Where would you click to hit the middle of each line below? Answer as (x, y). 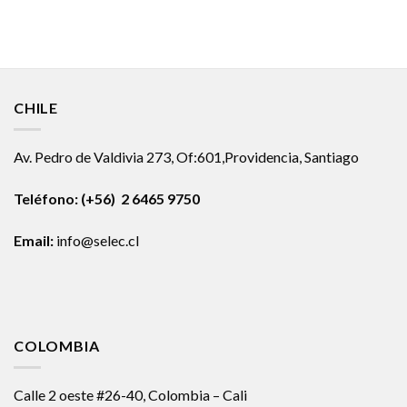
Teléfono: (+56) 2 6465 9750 (107, 199)
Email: (34, 241)
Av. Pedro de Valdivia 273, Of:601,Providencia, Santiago (186, 157)
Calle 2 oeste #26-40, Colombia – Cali (130, 395)
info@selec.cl (96, 241)
